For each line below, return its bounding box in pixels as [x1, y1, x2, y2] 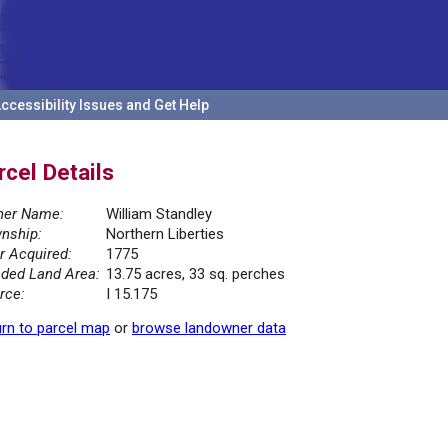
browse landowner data [132, 319, 286, 338]
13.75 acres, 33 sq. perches [106, 265, 285, 284]
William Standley [106, 205, 212, 224]
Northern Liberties [106, 225, 224, 244]
